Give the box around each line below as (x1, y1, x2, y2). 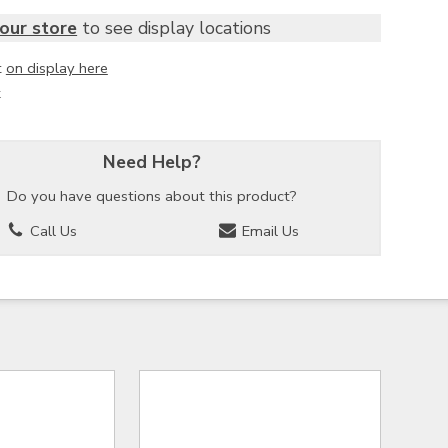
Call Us (26, 221, 78, 242)
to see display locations (77, 15, 272, 40)
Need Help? (102, 149, 201, 174)
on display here (5, 57, 108, 78)
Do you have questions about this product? (6, 186, 297, 207)
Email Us (238, 221, 300, 242)
